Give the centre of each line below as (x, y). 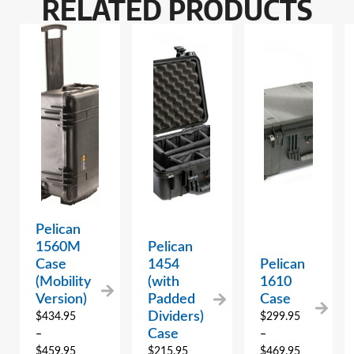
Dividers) (175, 317)
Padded (171, 300)
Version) (61, 300)
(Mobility (63, 282)
